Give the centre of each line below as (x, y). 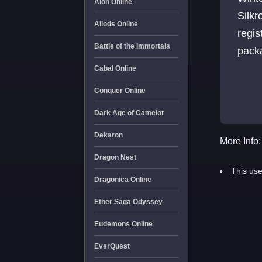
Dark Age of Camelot (129, 113)
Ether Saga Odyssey (128, 202)
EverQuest (112, 246)
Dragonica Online (123, 180)
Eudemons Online (123, 224)
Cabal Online (115, 68)
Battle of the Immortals (132, 46)
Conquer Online (120, 91)
